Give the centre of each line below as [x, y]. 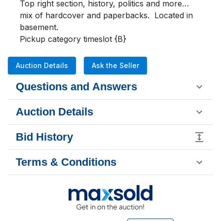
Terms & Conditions [66, 162]
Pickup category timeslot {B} [73, 39]
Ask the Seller [115, 65]
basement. [39, 27]
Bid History [44, 137]
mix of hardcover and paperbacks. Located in [106, 15]
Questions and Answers [76, 87]
